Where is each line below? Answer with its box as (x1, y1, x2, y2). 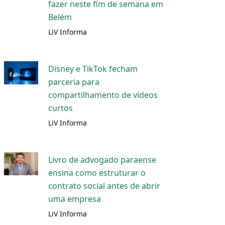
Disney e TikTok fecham (48, 63, 138, 74)
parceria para (48, 76, 100, 87)
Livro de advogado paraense (48, 154, 157, 165)
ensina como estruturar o (48, 167, 146, 178)
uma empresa (48, 193, 101, 204)
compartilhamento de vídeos (48, 89, 158, 100)
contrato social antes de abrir (48, 180, 161, 191)
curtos (48, 102, 73, 114)
